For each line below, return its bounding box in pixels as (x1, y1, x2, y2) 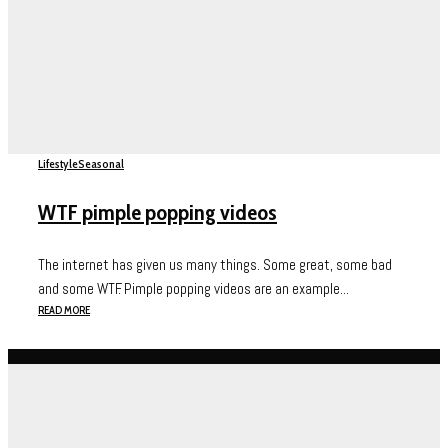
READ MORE (38, 303, 90, 318)
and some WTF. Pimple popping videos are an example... (38, 279, 349, 299)
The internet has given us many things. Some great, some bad (38, 255, 392, 275)
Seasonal (78, 156, 124, 172)
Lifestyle (38, 156, 78, 172)
